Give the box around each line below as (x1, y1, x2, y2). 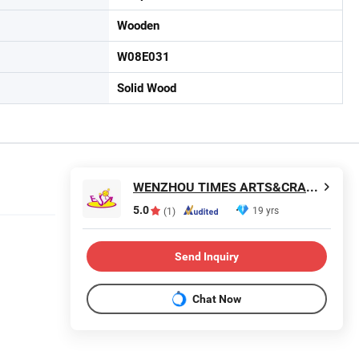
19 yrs (252, 204, 279, 216)
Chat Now (192, 292, 241, 305)
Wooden (117, 18, 159, 33)
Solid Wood (117, 81, 176, 95)
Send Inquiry (175, 249, 239, 263)
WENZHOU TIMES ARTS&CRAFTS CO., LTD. (306, 179, 318, 195)
